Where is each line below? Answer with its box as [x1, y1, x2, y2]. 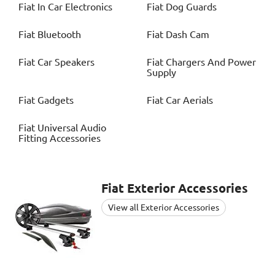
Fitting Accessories [18, 133, 101, 144]
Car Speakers [37, 56, 95, 68]
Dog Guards [166, 1, 217, 13]
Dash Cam [166, 29, 209, 41]
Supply [147, 67, 176, 79]
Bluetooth [37, 29, 81, 41]
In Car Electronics [37, 1, 112, 13]
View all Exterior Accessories [108, 203, 219, 213]
